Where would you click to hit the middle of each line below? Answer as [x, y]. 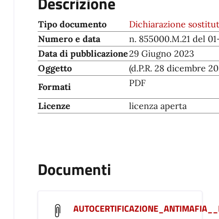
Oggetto [55, 68]
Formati [55, 87]
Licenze [54, 106]
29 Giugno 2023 [162, 54]
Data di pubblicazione [83, 54]
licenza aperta [158, 106]
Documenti [74, 169]
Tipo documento [72, 24]
